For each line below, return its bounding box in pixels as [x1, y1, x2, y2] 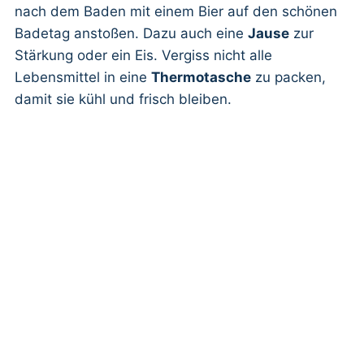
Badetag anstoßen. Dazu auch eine [15, 25, 248, 41]
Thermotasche [151, 69, 251, 85]
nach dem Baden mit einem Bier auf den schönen [15, 3, 337, 19]
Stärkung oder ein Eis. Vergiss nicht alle [15, 47, 272, 63]
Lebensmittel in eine [15, 69, 151, 85]
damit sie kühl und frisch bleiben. [15, 91, 232, 107]
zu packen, [251, 69, 326, 85]
